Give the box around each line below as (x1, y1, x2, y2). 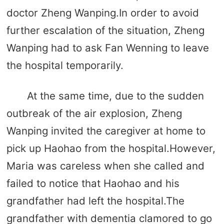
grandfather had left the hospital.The (6, 194, 184, 207)
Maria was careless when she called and (6, 159, 204, 172)
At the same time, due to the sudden (26, 89, 204, 102)
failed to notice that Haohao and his (6, 176, 179, 189)
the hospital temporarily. (6, 59, 123, 72)
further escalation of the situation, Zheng (6, 24, 204, 37)
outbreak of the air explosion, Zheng (6, 106, 182, 119)
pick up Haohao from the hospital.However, (6, 141, 215, 154)
